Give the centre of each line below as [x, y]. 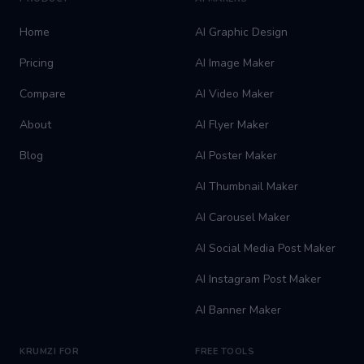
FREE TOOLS [225, 351]
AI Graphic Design [241, 32]
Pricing [37, 63]
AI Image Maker [235, 63]
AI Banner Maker [238, 310]
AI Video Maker [234, 93]
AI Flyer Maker [232, 124]
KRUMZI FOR [50, 351]
